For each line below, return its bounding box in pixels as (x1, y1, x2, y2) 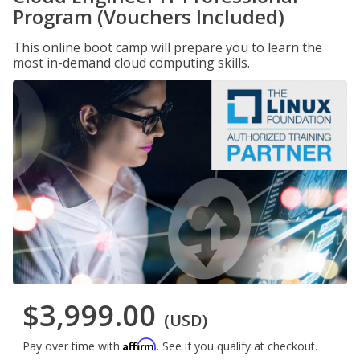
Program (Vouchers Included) (13, 3, 284, 30)
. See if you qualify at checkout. (157, 338, 317, 354)
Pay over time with (22, 338, 123, 354)
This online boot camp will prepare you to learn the (13, 39, 322, 56)
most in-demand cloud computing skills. (13, 54, 250, 72)
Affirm (123, 337, 157, 352)
